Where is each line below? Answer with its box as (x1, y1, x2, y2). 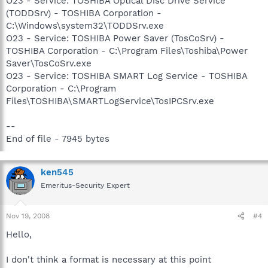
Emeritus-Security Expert (41, 181, 130, 190)
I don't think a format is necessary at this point (6, 254, 211, 265)
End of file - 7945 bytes (6, 133, 109, 144)
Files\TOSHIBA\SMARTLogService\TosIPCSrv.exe (6, 95, 214, 106)
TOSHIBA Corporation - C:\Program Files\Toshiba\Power (6, 45, 248, 56)
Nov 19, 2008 (6, 212, 50, 220)
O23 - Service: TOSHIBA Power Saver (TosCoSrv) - (6, 32, 224, 44)
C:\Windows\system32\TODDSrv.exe (6, 20, 164, 31)
